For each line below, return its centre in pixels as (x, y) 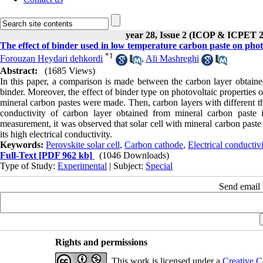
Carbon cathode (154, 144)
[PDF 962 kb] (64, 155)
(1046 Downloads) (134, 155)
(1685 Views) (70, 70)
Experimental (82, 166)
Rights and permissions (101, 242)
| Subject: (126, 166)
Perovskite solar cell (83, 144)
